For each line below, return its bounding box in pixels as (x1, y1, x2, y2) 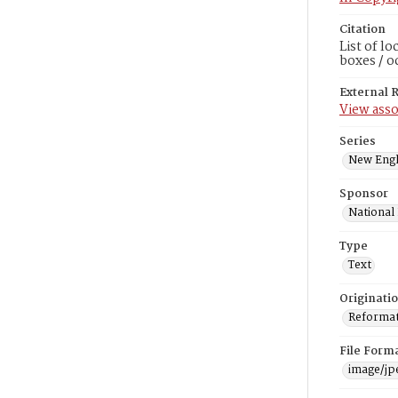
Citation (339, 20, 386, 39)
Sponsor (339, 185, 388, 203)
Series (339, 132, 376, 151)
